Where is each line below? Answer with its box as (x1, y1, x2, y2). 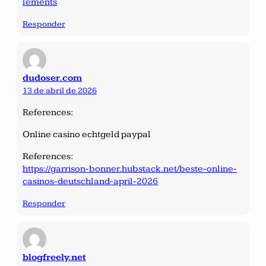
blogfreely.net (23, 251, 86, 263)
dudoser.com (23, 72, 82, 84)
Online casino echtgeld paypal (23, 128, 151, 140)
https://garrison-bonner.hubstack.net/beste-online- (23, 163, 237, 175)
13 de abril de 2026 (23, 85, 97, 96)
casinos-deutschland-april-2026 (23, 175, 158, 187)
